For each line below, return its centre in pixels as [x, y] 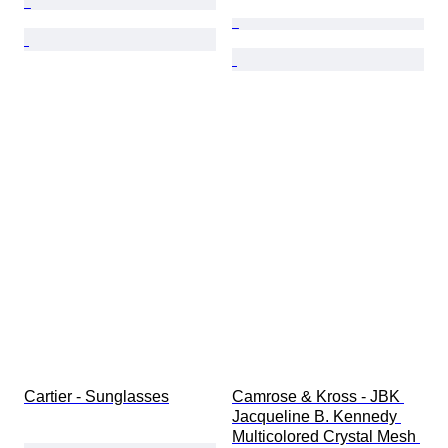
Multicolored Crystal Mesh [326, 437]
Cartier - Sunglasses [96, 397]
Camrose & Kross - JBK [318, 397]
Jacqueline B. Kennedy [316, 417]
